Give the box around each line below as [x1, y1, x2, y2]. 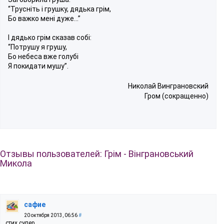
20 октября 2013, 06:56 [24, 212, 78, 218]
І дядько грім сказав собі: [8, 33, 91, 41]
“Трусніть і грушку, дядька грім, [8, 4, 111, 13]
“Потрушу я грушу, [8, 42, 67, 51]
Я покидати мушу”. [8, 61, 68, 70]
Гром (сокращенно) [144, 91, 208, 100]
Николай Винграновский [128, 81, 208, 90]
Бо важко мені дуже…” [8, 14, 80, 22]
